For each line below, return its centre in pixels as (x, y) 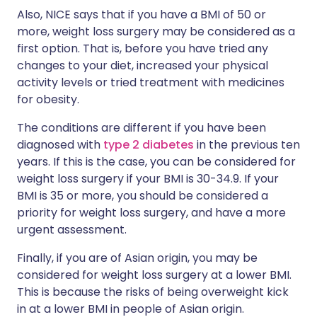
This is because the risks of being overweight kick (153, 292)
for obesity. (48, 100)
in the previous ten (247, 145)
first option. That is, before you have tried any (143, 49)
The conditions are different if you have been (142, 128)
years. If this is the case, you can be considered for (156, 162)
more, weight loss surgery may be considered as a (156, 32)
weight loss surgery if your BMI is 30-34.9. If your (148, 179)
